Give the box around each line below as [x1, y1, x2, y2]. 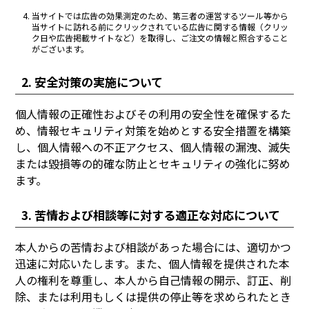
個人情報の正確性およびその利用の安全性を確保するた [15, 105, 292, 122]
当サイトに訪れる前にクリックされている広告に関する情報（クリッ [32, 21, 289, 33]
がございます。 [32, 43, 90, 55]
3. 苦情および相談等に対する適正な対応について [21, 206, 280, 224]
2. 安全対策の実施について [21, 72, 163, 90]
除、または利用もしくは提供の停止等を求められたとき [15, 288, 292, 306]
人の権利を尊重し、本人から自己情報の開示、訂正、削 [15, 272, 292, 289]
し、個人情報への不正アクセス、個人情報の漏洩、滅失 [15, 138, 291, 155]
